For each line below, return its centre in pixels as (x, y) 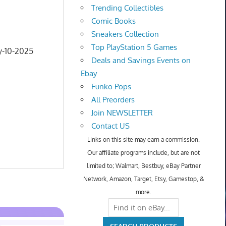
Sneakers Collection (125, 34)
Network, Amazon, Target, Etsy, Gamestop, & (144, 179)
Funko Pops (111, 87)
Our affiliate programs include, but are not (144, 153)
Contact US (111, 126)
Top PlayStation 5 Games (134, 47)
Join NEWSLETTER (122, 113)
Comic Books (114, 21)
